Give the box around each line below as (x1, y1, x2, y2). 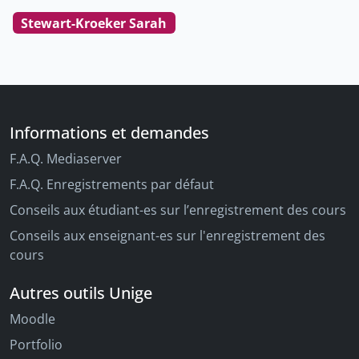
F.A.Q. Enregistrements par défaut (10, 175, 214, 194)
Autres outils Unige (10, 282, 152, 305)
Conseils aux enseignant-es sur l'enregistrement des (10, 227, 325, 245)
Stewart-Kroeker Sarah (21, 14, 167, 32)
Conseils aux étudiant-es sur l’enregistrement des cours (10, 201, 346, 220)
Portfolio (10, 336, 63, 354)
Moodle (10, 310, 55, 329)
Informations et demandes (10, 122, 209, 144)
